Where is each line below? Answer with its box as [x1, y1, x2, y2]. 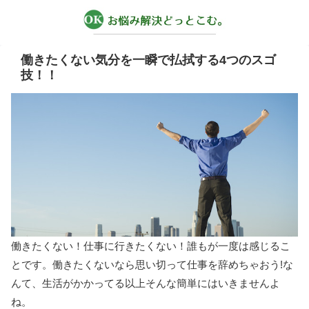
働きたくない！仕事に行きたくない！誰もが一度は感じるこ [11, 239, 290, 252]
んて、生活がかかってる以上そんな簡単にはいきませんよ [11, 277, 280, 289]
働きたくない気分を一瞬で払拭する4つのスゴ [21, 52, 277, 67]
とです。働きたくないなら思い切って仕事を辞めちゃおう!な [11, 258, 293, 270]
